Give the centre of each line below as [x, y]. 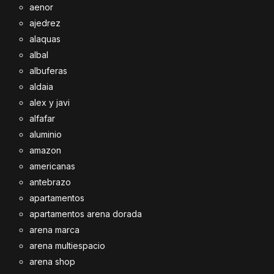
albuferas [48, 70]
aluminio [46, 134]
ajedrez [45, 23]
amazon [45, 150]
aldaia [41, 86]
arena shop [52, 261]
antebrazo [50, 182]
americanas [52, 166]
